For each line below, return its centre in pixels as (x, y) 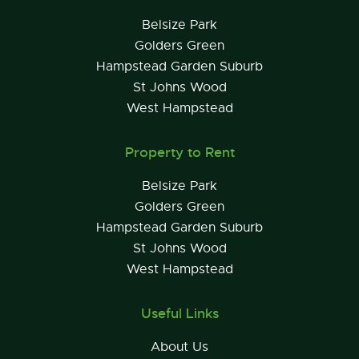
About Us (179, 347)
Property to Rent (179, 152)
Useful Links (179, 313)
